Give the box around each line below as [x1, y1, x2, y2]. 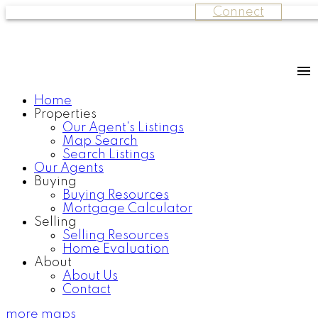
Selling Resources [62, 229, 169, 242]
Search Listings [62, 148, 155, 161]
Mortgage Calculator [62, 202, 192, 215]
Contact [62, 283, 111, 296]
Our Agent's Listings [62, 121, 184, 134]
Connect [212, 6, 264, 18]
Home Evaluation [62, 243, 169, 256]
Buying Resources [62, 189, 169, 202]
